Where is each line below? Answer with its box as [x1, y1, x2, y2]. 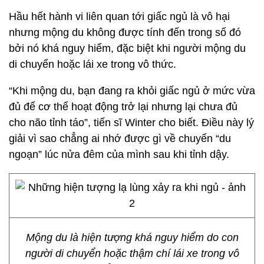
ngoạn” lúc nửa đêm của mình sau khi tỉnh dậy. [9, 148, 229, 160]
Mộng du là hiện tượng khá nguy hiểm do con [25, 232, 239, 243]
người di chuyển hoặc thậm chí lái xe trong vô [25, 247, 239, 259]
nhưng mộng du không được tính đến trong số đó [9, 27, 241, 38]
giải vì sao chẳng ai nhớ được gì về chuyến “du [9, 133, 231, 144]
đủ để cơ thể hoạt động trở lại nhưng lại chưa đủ [9, 101, 237, 113]
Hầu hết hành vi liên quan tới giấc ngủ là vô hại [9, 11, 230, 22]
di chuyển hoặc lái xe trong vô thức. [9, 58, 176, 70]
